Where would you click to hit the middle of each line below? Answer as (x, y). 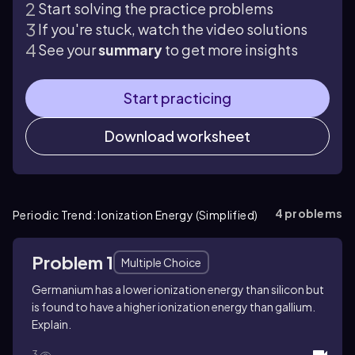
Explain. (52, 324)
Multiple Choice (161, 262)
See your (68, 50)
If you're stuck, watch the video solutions (173, 29)
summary (130, 50)
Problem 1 (73, 262)
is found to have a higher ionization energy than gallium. (174, 307)
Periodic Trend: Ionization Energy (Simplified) (136, 215)
